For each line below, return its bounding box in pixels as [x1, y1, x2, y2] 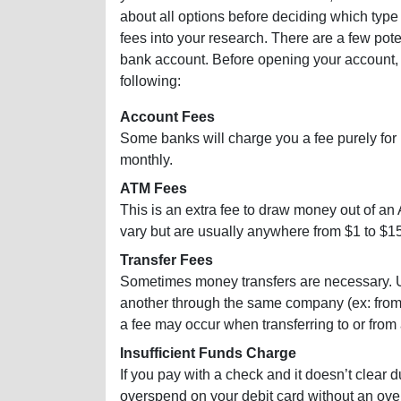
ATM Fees [120, 181, 187, 197]
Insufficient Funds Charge [120, 346, 296, 362]
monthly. [120, 152, 173, 168]
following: [120, 73, 181, 90]
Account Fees [120, 109, 215, 125]
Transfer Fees [120, 252, 213, 269]
